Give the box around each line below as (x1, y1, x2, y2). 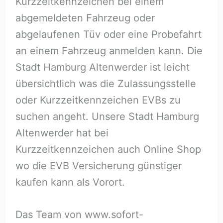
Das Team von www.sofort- (15, 209, 143, 221)
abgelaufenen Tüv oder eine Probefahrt (15, 28, 202, 41)
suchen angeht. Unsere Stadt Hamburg (15, 111, 199, 123)
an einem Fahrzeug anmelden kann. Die (15, 45, 203, 57)
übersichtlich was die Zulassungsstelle (15, 78, 196, 90)
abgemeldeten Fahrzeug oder (15, 12, 155, 24)
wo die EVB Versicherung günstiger (15, 160, 182, 172)
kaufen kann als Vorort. (15, 176, 128, 189)
